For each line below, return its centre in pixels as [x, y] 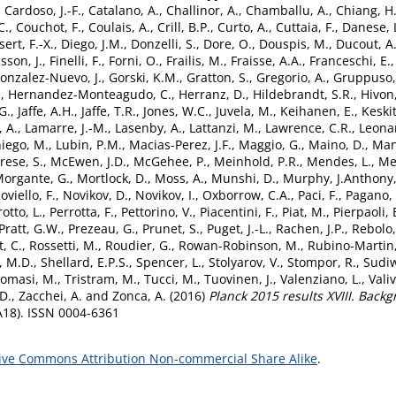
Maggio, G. [270, 145]
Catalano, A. [124, 10]
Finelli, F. [76, 61]
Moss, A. [179, 178]
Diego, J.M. [92, 44]
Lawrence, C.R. [308, 128]
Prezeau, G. [102, 228]
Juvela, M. [244, 111]
